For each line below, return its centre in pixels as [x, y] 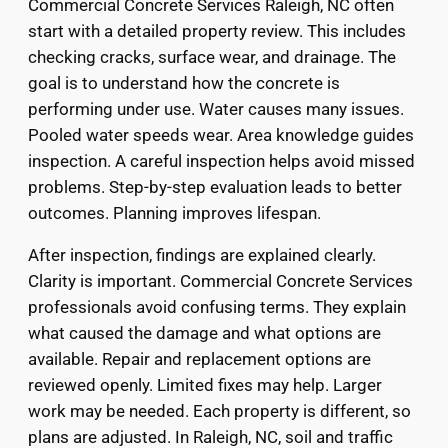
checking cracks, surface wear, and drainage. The [212, 56]
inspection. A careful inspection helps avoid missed [221, 160]
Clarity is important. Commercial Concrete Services [220, 281]
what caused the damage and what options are [204, 333]
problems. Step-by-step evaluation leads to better [215, 186]
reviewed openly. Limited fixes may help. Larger [205, 385]
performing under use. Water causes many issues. [216, 108]
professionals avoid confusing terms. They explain [217, 307]
